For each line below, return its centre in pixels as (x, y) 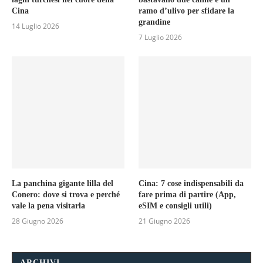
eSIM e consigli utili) (176, 206)
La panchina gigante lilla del (63, 184)
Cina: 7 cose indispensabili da (191, 184)
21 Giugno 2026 (165, 221)
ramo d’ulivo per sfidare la (187, 11)
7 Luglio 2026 (161, 37)
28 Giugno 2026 (38, 221)
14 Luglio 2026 (36, 26)
